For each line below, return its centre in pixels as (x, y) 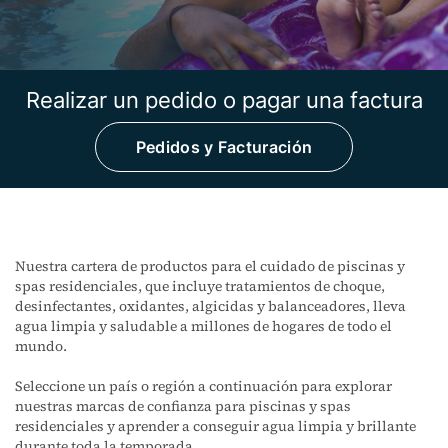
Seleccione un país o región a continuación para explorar (203, 386)
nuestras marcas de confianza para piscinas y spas (183, 406)
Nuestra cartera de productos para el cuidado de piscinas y (210, 266)
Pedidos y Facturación (224, 147)
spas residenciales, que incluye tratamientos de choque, (200, 286)
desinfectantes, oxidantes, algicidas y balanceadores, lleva (210, 306)
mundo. (41, 346)
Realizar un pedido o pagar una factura (224, 100)
